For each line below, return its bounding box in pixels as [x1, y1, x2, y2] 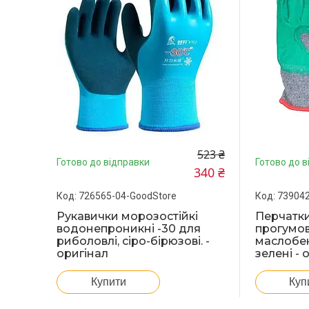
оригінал [57, 247, 108, 261]
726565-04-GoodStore [79, 190, 177, 202]
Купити [90, 276, 126, 288]
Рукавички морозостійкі [57, 210, 198, 223]
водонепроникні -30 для [57, 222, 201, 236]
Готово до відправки [57, 157, 150, 168]
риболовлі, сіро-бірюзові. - [57, 235, 210, 248]
